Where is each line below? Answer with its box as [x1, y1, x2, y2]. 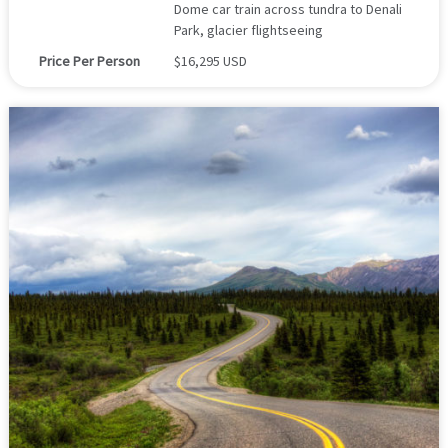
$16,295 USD [173, 51, 247, 70]
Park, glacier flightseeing [173, 20, 323, 39]
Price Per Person [38, 51, 140, 70]
